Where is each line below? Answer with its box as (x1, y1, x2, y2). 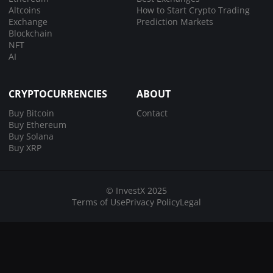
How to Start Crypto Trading (136, 4, 250, 16)
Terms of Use (72, 196, 126, 208)
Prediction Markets (136, 15, 213, 27)
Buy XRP (9, 141, 41, 154)
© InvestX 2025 (106, 184, 167, 196)
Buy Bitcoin (9, 107, 54, 119)
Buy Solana (9, 130, 54, 142)
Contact (136, 107, 168, 119)
